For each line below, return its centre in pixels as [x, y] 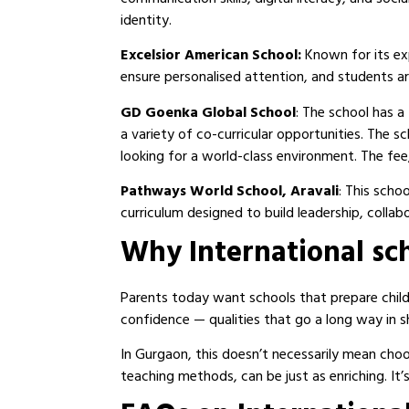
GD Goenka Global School [208, 114]
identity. [146, 21]
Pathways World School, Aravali [230, 193]
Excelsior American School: [213, 57]
